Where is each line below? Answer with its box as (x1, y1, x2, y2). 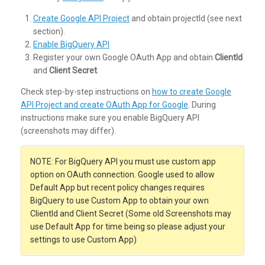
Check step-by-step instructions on (21, 87, 152, 97)
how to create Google (152, 87, 231, 97)
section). (33, 27, 65, 37)
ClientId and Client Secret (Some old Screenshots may (30, 209, 231, 219)
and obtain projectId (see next (130, 14, 242, 24)
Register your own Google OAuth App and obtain (33, 53, 215, 63)
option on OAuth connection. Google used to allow (30, 170, 215, 180)
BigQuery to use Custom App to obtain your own (30, 196, 209, 206)
